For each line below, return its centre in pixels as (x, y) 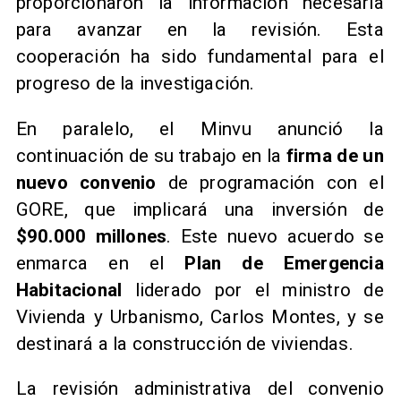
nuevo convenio (86, 182)
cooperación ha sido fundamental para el (200, 57)
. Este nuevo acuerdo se (275, 236)
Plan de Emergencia (284, 263)
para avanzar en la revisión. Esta (200, 30)
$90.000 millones (91, 236)
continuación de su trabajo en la (151, 155)
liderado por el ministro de (253, 290)
